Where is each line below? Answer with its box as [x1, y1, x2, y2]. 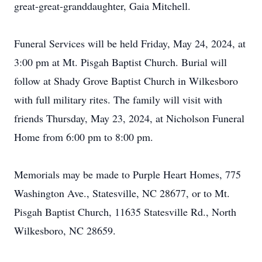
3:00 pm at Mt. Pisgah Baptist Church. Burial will [14, 55, 227, 69]
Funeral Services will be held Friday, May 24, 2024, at [14, 36, 246, 50]
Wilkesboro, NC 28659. [14, 223, 116, 237]
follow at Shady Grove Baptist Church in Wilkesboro [14, 74, 238, 88]
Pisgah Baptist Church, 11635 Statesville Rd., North [14, 205, 236, 219]
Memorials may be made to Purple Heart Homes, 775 [14, 167, 241, 181]
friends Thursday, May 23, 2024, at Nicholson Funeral [14, 111, 244, 125]
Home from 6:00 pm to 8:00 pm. [14, 130, 157, 144]
